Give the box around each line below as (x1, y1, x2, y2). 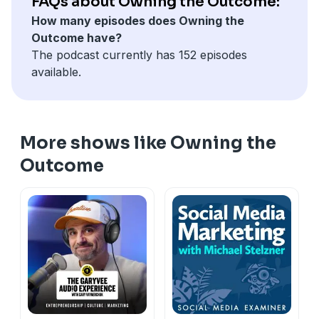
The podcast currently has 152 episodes (31, 47, 247, 62)
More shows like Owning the (20, 132, 276, 154)
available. (31, 64, 81, 79)
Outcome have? (31, 30, 122, 45)
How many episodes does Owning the (31, 13, 244, 28)
